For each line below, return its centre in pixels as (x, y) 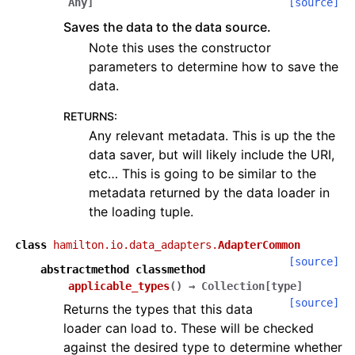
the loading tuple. (141, 212)
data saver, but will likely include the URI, (212, 155)
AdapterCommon (259, 245)
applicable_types (119, 286)
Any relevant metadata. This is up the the (212, 136)
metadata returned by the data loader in (209, 193)
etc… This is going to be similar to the (202, 174)
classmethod (170, 269)
